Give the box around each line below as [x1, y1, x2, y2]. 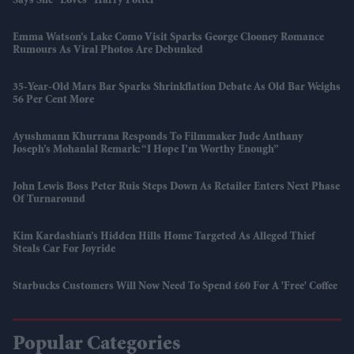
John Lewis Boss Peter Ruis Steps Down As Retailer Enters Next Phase [13, 182, 340, 194]
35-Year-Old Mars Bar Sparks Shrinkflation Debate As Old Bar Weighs [13, 82, 341, 94]
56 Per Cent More [13, 95, 94, 107]
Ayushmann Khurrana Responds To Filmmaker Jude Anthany [13, 132, 303, 144]
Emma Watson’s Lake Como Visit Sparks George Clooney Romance [13, 32, 324, 44]
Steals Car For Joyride [13, 244, 115, 256]
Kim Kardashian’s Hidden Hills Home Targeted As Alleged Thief [13, 232, 315, 243]
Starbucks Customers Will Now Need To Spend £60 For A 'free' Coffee [13, 281, 337, 293]
